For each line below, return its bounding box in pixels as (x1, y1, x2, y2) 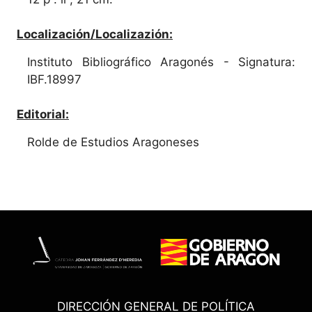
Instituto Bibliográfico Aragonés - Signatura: (27, 54, 295, 69)
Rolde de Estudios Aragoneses (27, 134, 199, 149)
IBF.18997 (27, 72, 81, 86)
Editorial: (17, 107, 69, 121)
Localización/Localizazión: (17, 26, 173, 41)
